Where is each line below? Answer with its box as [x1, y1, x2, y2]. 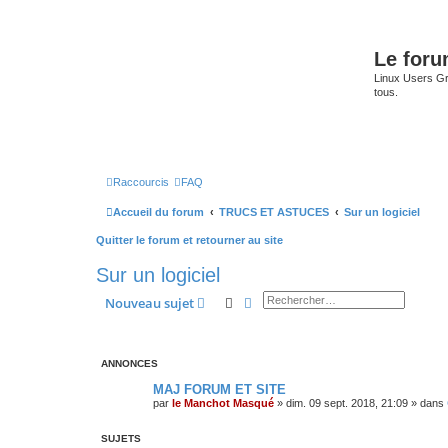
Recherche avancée [251, 292, 368, 311]
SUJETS [101, 432, 141, 444]
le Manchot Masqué [172, 396, 274, 409]
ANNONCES [101, 357, 158, 369]
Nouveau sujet [105, 293, 194, 312]
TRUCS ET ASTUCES [219, 206, 329, 218]
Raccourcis [113, 176, 169, 188]
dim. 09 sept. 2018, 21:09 [286, 396, 408, 409]
